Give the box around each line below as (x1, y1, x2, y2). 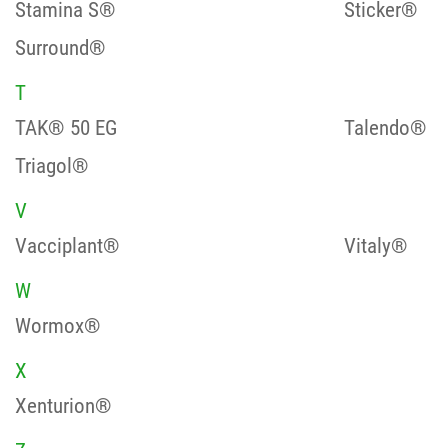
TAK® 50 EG (15, 115, 117, 141)
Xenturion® (15, 393, 112, 419)
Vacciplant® (15, 233, 120, 259)
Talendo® (343, 115, 427, 141)
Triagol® (15, 153, 89, 179)
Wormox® (15, 313, 101, 339)
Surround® (15, 35, 106, 61)
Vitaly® (343, 233, 408, 259)
